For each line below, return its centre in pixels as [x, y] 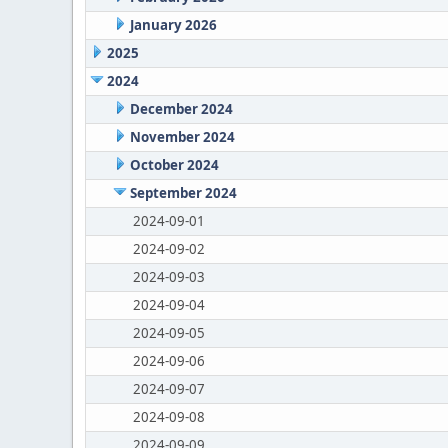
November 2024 [182, 137]
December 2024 [181, 109]
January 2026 [173, 25]
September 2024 [183, 193]
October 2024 [174, 165]
